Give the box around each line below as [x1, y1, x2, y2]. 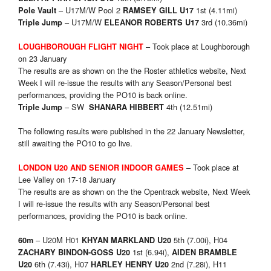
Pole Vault [18, 5, 59, 16]
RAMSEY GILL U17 [123, 5, 194, 16]
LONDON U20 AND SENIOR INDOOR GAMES [18, 162, 184, 174]
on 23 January [18, 53, 67, 65]
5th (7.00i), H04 [171, 234, 227, 246]
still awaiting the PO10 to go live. [18, 137, 132, 149]
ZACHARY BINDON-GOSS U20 [18, 247, 130, 258]
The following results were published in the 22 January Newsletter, [18, 125, 245, 137]
